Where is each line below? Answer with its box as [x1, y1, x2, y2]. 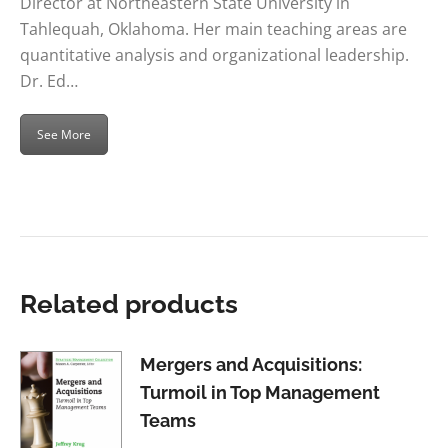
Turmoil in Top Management [140, 382, 380, 404]
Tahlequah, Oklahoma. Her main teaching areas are [20, 17, 407, 40]
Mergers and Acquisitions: [140, 354, 362, 376]
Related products [20, 289, 238, 320]
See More [37, 125, 91, 143]
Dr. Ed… [20, 69, 78, 92]
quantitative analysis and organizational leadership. [20, 43, 409, 66]
